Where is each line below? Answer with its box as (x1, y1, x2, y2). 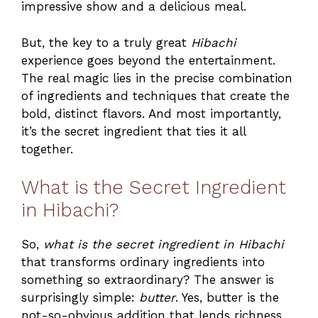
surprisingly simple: (21, 290, 139, 305)
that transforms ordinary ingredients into (21, 255, 265, 270)
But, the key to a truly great (21, 35, 191, 50)
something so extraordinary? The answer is (21, 273, 274, 287)
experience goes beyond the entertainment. (21, 53, 275, 67)
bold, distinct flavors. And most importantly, (21, 106, 281, 121)
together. (21, 141, 73, 156)
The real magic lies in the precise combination (21, 70, 292, 85)
